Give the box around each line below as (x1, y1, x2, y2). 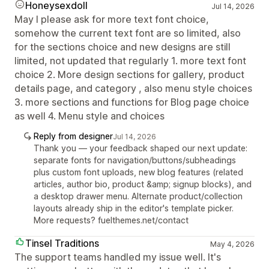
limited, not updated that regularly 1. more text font (14, 54, 246, 67)
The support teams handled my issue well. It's (14, 250, 221, 263)
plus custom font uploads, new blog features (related (34, 166, 243, 177)
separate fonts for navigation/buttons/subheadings (34, 154, 236, 165)
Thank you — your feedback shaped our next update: (34, 142, 247, 153)
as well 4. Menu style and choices (14, 109, 165, 122)
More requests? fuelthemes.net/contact (34, 214, 189, 225)
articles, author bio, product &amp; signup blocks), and (34, 178, 252, 189)
